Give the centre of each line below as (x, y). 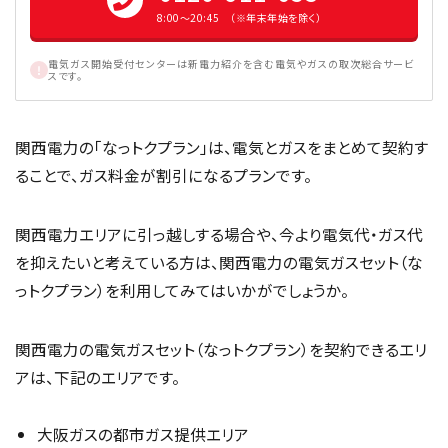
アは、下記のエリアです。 (97, 376)
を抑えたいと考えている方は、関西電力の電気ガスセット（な (219, 261)
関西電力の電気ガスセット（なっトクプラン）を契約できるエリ (221, 348)
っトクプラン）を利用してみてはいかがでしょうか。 (182, 289)
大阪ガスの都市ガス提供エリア (142, 434)
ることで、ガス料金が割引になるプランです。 (163, 174)
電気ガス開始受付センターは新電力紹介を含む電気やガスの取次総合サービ (231, 63)
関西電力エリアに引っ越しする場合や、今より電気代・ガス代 (219, 233)
